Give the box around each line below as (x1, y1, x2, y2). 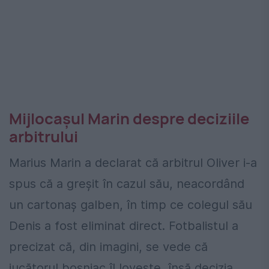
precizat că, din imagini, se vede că (9, 240, 208, 255)
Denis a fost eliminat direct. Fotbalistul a (9, 219, 238, 234)
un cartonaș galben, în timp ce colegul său (9, 198, 252, 213)
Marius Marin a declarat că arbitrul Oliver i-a (9, 156, 257, 171)
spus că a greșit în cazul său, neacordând (9, 177, 244, 192)
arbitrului (9, 126, 78, 148)
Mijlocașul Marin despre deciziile (9, 108, 249, 130)
